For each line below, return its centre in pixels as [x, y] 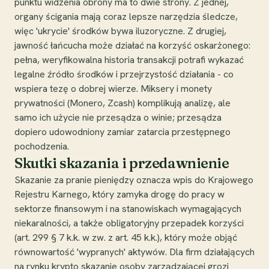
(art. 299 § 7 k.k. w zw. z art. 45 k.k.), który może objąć [126, 237]
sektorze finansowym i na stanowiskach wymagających [128, 208]
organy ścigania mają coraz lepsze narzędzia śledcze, [126, 16]
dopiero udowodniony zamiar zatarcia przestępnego [122, 131]
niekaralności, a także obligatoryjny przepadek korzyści [129, 223]
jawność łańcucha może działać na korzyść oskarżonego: [132, 45]
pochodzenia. [42, 146]
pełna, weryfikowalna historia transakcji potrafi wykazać [129, 59]
